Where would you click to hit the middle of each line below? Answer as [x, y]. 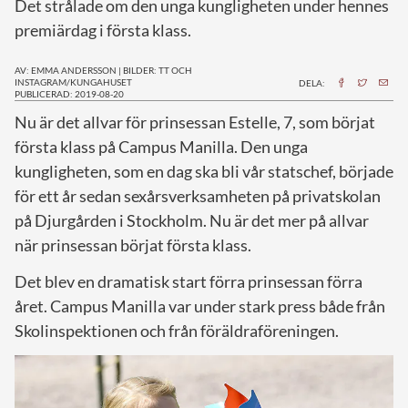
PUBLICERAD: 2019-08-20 [69, 93]
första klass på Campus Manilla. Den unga [161, 146]
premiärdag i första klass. [103, 30]
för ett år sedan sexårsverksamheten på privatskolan [198, 195]
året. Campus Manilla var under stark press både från [200, 306]
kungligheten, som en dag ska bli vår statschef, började [204, 171]
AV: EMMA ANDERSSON [66, 70]
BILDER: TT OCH [158, 70]
